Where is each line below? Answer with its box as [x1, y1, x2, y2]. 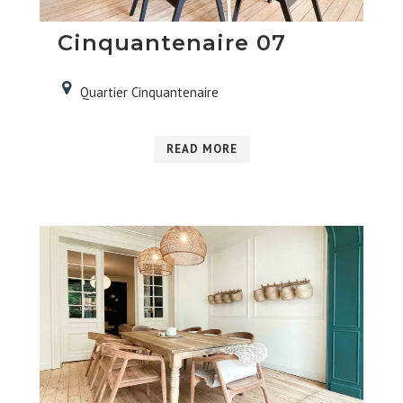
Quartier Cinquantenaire [79, 83, 219, 101]
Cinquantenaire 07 [57, 29, 286, 56]
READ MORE [166, 140, 237, 157]
